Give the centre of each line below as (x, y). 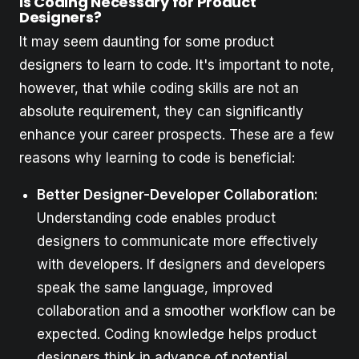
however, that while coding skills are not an (159, 89)
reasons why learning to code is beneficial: (157, 158)
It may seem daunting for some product (147, 42)
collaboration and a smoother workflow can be (186, 311)
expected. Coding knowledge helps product (177, 335)
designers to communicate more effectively (177, 242)
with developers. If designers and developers (181, 265)
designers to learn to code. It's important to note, (177, 65)
